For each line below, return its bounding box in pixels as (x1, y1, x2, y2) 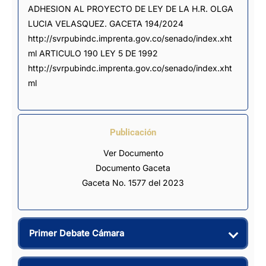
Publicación (110, 126, 156, 138)
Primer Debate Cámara (29, 227, 124, 239)
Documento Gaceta (96, 162, 170, 173)
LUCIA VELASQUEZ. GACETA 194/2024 (28, 18, 183, 28)
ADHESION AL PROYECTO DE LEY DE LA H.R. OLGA (28, 3, 233, 14)
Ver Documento (103, 147, 163, 158)
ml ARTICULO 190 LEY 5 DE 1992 (28, 47, 158, 58)
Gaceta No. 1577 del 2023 (82, 177, 184, 188)
